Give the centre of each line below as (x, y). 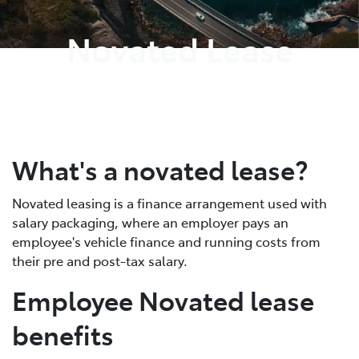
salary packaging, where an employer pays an (150, 222)
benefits (63, 334)
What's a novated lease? (160, 169)
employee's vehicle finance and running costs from (166, 241)
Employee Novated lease (163, 299)
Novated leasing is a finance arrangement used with (169, 202)
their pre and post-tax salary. (100, 260)
